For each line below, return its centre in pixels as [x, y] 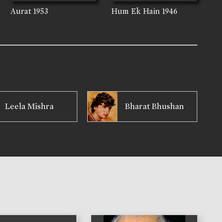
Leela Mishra [29, 107]
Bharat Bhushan [155, 107]
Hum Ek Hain [136, 11]
